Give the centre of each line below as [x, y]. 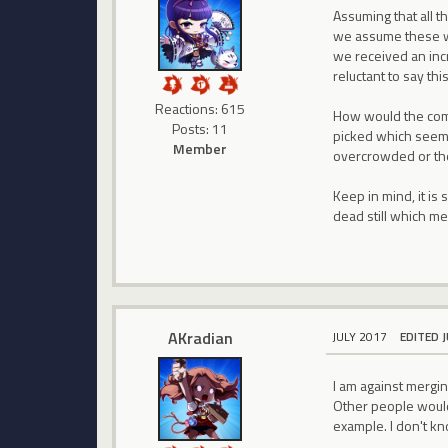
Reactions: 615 [200, 108]
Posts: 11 [200, 128]
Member [200, 148]
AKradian [200, 338]
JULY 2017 [360, 337]
